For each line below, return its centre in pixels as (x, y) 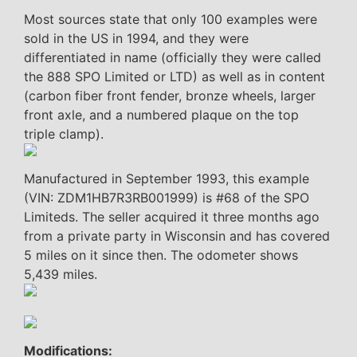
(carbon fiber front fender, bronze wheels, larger (170, 95)
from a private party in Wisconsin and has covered (177, 235)
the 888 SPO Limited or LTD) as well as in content (175, 76)
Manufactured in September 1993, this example (167, 178)
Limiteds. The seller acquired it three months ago (172, 216)
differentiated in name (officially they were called (173, 57)
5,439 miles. (61, 274)
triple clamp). (64, 133)
